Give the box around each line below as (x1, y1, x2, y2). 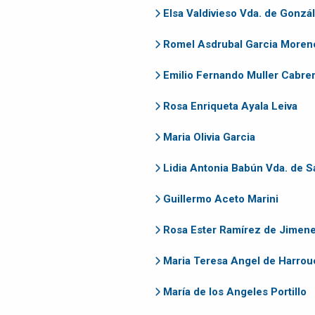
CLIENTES (12, 18, 50, 28)
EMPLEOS (12, 41, 50, 51)
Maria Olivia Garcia (162, 131, 255, 144)
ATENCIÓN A (6, 5, 56, 15)
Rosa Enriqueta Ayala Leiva (162, 100, 297, 113)
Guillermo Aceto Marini (162, 193, 278, 206)
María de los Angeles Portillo (162, 285, 307, 299)
